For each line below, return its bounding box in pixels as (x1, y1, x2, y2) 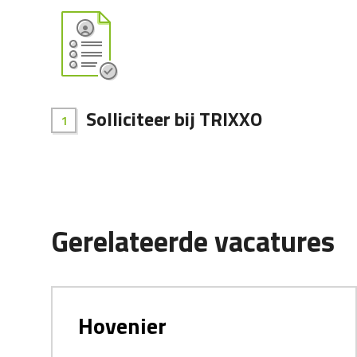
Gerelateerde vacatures (51, 219, 335, 264)
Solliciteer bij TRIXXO (86, 104, 262, 134)
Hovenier (78, 308, 167, 343)
